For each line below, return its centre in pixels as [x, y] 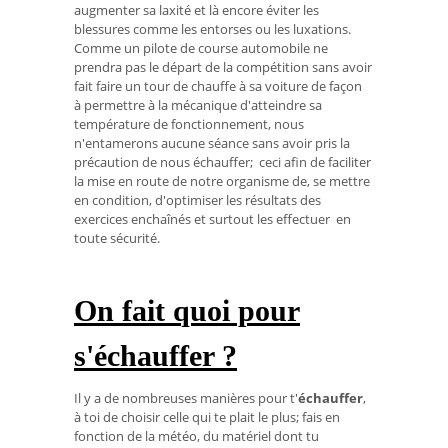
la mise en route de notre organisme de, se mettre [222, 181]
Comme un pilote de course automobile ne [201, 48]
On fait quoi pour [187, 310]
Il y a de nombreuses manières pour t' [186, 397]
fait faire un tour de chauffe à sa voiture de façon [219, 86]
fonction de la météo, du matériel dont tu [196, 435]
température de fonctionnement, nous [189, 124]
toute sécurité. [117, 238]
